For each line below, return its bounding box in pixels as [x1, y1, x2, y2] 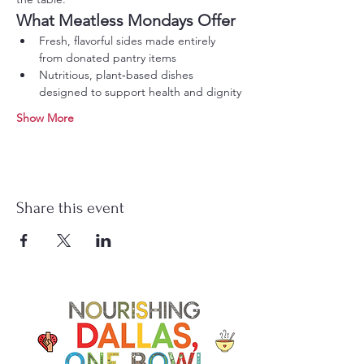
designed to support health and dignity [39, 84, 241, 99]
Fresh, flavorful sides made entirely [39, 32, 219, 48]
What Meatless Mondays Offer [16, 10, 236, 30]
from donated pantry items [39, 50, 176, 65]
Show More [16, 110, 74, 125]
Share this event [16, 198, 124, 217]
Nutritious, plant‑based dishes [39, 67, 197, 82]
